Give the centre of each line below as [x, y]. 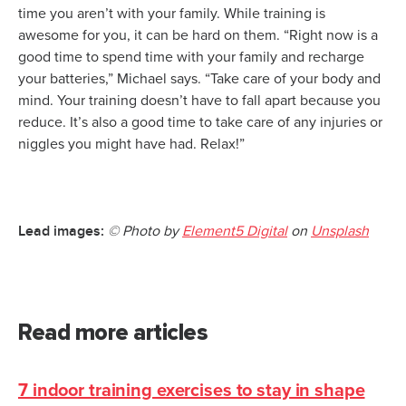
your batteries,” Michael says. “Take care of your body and [199, 79]
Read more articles [113, 333]
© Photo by [145, 232]
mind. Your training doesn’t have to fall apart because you [199, 101]
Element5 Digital [235, 232]
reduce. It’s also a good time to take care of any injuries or [200, 123]
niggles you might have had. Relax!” [131, 145]
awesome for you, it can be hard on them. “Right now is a [198, 36]
